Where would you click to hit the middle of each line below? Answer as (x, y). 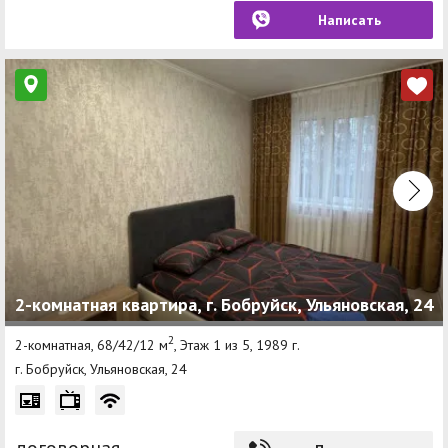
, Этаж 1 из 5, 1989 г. (237, 344)
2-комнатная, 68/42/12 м (91, 344)
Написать (349, 20)
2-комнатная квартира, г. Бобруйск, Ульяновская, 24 (224, 305)
